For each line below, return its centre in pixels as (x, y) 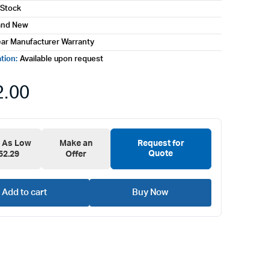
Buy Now (150, 193)
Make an (76, 144)
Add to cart (24, 193)
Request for (161, 144)
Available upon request (62, 59)
